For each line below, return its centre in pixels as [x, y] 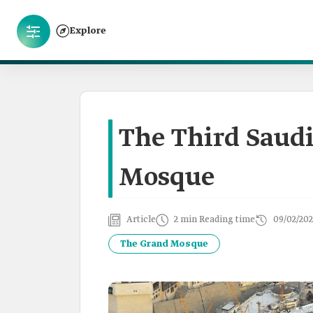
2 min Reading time [214, 220]
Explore [88, 31]
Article [141, 220]
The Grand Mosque [164, 244]
